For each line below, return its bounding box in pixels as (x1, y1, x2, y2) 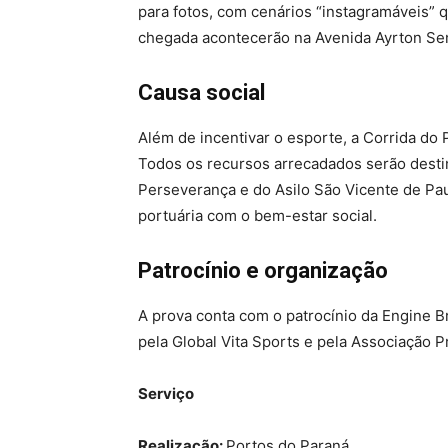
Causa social (138, 80, 265, 106)
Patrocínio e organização (138, 258, 388, 284)
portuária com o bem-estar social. (138, 206, 377, 226)
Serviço (138, 384, 194, 404)
